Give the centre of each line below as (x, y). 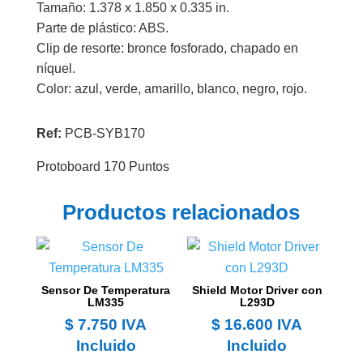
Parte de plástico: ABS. (102, 28)
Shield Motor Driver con (257, 290)
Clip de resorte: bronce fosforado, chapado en (167, 48)
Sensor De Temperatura (106, 290)
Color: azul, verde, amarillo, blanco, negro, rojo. (171, 88)
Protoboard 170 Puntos (102, 166)
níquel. (56, 68)
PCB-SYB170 (105, 133)
